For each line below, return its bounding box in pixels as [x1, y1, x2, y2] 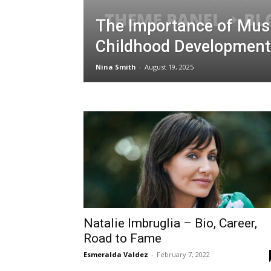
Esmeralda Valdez [83, 250, 148, 259]
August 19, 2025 [145, 62, 194, 71]
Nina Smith [96, 62, 136, 71]
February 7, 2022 [157, 250, 210, 259]
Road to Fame [83, 231, 162, 246]
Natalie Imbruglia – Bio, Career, [83, 216, 257, 230]
